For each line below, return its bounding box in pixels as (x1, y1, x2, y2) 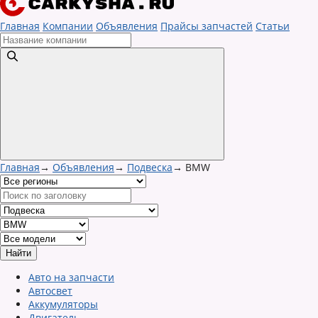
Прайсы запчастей (160, 19, 253, 33)
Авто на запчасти (28, 270, 114, 284)
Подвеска (127, 160, 172, 174)
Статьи (256, 19, 290, 33)
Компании (43, 19, 93, 33)
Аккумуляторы (28, 297, 98, 311)
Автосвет (28, 284, 72, 297)
